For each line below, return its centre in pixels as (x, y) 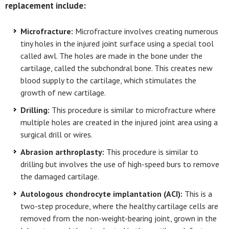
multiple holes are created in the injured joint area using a (119, 122)
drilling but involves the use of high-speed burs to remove (120, 164)
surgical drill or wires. (57, 134)
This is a (197, 194)
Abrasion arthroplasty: (62, 152)
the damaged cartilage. (61, 176)
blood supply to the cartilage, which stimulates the (108, 80)
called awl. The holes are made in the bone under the (111, 56)
